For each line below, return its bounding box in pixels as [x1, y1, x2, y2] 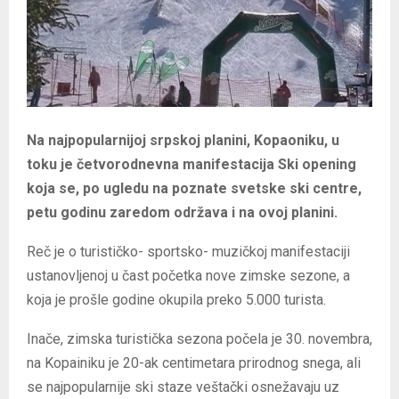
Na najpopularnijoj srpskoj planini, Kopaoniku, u [27, 132, 339, 150]
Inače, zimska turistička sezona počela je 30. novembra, [27, 330, 372, 348]
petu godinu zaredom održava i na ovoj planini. [27, 204, 338, 222]
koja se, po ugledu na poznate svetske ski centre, [27, 180, 362, 198]
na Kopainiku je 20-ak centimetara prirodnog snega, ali [27, 354, 361, 372]
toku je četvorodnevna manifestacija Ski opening [27, 156, 356, 174]
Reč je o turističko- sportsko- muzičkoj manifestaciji [27, 243, 350, 261]
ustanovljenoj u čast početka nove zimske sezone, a [27, 267, 350, 285]
